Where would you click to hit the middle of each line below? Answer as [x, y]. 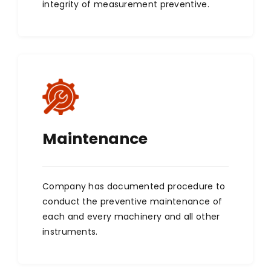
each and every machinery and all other [131, 217]
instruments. [70, 232]
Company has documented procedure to [134, 187]
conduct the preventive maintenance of [132, 202]
